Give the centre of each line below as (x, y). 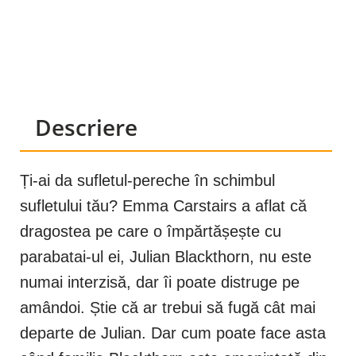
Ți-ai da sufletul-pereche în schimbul (147, 181)
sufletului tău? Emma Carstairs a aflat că (163, 206)
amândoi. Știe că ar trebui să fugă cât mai (168, 308)
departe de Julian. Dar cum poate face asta (173, 333)
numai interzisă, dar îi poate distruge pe (160, 282)
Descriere (86, 128)
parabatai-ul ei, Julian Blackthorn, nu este (166, 257)
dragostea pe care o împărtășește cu (151, 232)
